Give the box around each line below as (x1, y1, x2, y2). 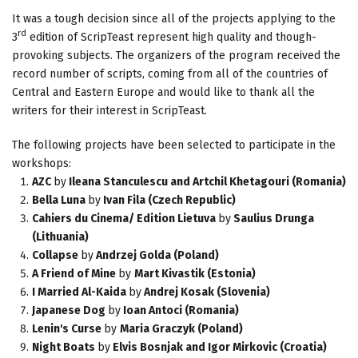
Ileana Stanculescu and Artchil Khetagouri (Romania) (66, 174, 346, 189)
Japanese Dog (32, 303, 108, 317)
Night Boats (32, 340, 97, 354)
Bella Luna (32, 193, 88, 207)
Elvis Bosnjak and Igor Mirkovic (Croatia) (110, 340, 327, 354)
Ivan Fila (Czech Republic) (101, 193, 236, 207)
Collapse (32, 248, 81, 262)
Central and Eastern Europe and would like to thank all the (12, 85, 315, 99)
